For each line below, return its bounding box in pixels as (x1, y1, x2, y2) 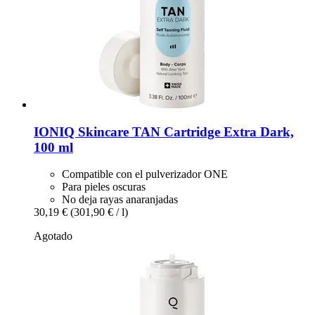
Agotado (34, 230, 72, 243)
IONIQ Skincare (34, 124, 129, 139)
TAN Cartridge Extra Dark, (129, 124, 294, 139)
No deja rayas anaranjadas (62, 193, 178, 206)
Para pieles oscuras (62, 181, 146, 193)
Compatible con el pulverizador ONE (62, 168, 228, 181)
